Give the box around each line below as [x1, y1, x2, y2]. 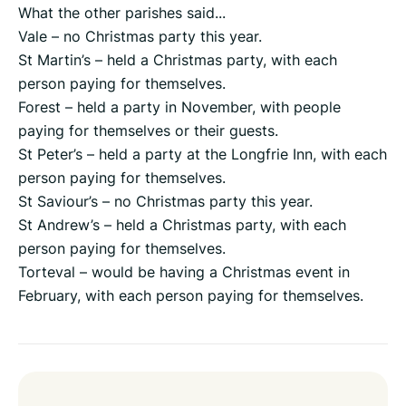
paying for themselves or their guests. [18, 121, 278, 141]
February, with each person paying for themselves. [18, 285, 363, 306]
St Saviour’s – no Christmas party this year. [18, 191, 313, 212]
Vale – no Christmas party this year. [18, 26, 262, 47]
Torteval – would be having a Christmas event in [18, 262, 350, 283]
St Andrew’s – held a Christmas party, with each [18, 215, 346, 236]
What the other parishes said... [18, 3, 226, 24]
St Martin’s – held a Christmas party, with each [18, 50, 337, 71]
